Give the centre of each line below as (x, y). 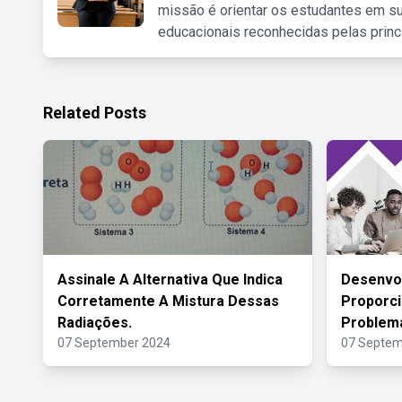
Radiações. (95, 323)
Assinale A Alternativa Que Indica (170, 280)
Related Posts (95, 113)
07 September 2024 (114, 343)
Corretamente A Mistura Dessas (168, 301)
